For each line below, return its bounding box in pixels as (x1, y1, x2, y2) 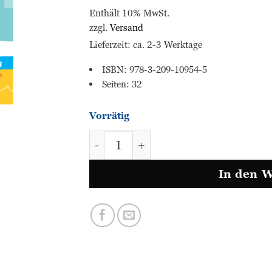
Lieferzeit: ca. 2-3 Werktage (89, 38, 203, 51)
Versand (110, 21, 144, 34)
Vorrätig (89, 109, 130, 122)
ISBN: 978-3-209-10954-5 (102, 63, 208, 76)
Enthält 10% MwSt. (89, 6, 170, 19)
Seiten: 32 (102, 78, 142, 90)
